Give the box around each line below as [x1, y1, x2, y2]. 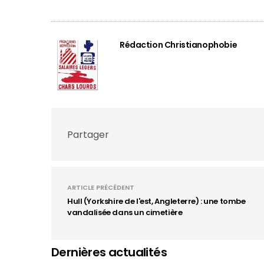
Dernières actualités [51, 244, 167, 260]
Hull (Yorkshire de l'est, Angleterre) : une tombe [67, 196, 246, 207]
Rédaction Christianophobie [120, 39, 237, 51]
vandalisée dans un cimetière [67, 207, 183, 218]
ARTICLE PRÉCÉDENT [67, 183, 134, 192]
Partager [67, 127, 109, 141]
